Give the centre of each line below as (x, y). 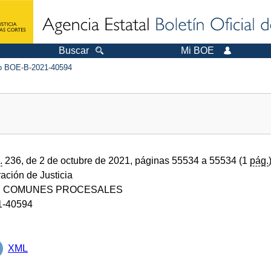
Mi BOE (198, 51)
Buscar (74, 51)
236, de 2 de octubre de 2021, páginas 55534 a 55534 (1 (126, 160)
